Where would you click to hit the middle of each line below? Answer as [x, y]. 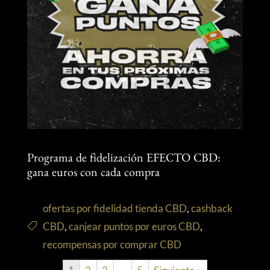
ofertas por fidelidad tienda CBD [115, 208]
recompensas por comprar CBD [112, 244]
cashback [212, 208]
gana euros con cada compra [93, 174]
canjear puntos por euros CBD [134, 226]
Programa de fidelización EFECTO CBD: [124, 159]
